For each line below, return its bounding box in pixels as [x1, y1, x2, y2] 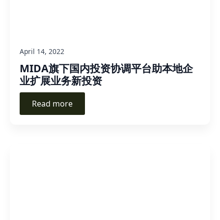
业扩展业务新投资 [20, 73, 102, 87]
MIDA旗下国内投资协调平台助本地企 [20, 60, 193, 75]
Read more [32, 98, 73, 109]
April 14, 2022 [20, 46, 64, 56]
